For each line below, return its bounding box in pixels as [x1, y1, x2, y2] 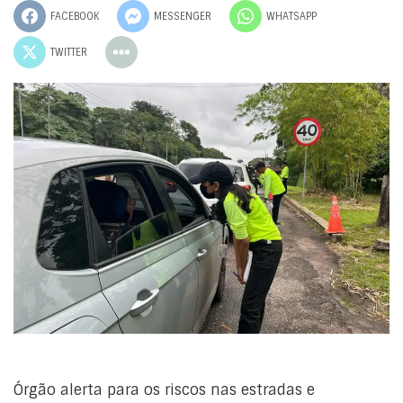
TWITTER [50, 45, 87, 58]
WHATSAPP [266, 9, 317, 22]
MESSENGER [154, 9, 211, 22]
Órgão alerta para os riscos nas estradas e [13, 381, 315, 400]
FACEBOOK [50, 9, 99, 22]
